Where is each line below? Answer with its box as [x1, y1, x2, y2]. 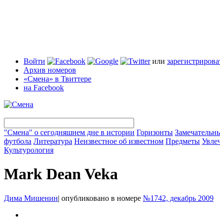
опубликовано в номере [59, 193, 143, 202]
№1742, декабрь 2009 [143, 193, 214, 202]
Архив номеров [24, 66, 76, 74]
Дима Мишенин [4, 193, 58, 202]
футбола [4, 137, 31, 145]
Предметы [165, 137, 200, 145]
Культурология [4, 146, 54, 154]
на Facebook [24, 83, 64, 92]
